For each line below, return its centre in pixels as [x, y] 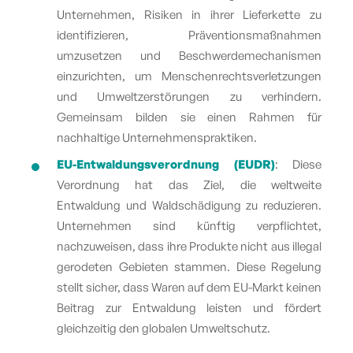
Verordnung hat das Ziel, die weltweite [189, 184]
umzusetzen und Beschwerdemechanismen [189, 55]
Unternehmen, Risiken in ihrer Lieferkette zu [189, 14]
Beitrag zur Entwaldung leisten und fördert [189, 307]
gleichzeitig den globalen [123, 328]
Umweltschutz [229, 328]
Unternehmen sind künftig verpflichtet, [189, 225]
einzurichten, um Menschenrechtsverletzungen [189, 76]
